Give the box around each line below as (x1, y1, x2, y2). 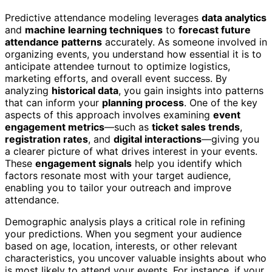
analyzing (5, 84, 52, 97)
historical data (52, 84, 118, 97)
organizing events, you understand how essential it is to (5, 47, 262, 60)
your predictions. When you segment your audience (5, 227, 242, 240)
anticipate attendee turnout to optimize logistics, (5, 59, 230, 72)
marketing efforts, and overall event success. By (5, 72, 227, 84)
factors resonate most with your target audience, (5, 169, 231, 182)
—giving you (202, 132, 259, 145)
